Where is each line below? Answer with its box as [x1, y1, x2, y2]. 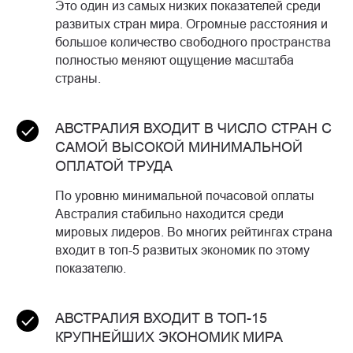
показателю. [55, 261, 126, 276]
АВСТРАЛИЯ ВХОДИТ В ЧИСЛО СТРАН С [55, 120, 332, 137]
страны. [55, 71, 101, 86]
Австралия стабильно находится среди [55, 206, 284, 221]
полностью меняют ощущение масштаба [55, 53, 294, 68]
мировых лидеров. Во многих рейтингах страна [55, 225, 333, 240]
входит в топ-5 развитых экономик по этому [55, 243, 310, 258]
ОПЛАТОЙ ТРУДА [55, 158, 173, 175]
